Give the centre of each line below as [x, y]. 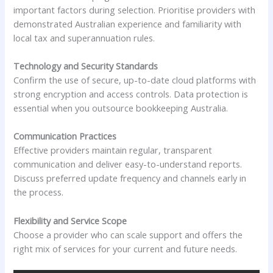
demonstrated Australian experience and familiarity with [128, 23]
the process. [39, 192]
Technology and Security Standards [86, 66]
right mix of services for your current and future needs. [126, 248]
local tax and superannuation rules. [84, 37]
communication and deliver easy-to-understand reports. [128, 164]
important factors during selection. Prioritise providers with [135, 9]
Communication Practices [65, 136]
